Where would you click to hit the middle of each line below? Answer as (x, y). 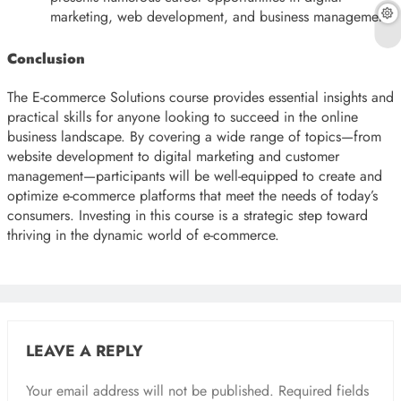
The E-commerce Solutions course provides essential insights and (200, 98)
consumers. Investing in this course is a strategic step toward (188, 216)
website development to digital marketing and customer (173, 157)
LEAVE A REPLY (85, 351)
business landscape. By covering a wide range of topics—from (194, 137)
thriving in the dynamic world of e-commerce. (143, 235)
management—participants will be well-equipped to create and (195, 176)
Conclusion (46, 59)
